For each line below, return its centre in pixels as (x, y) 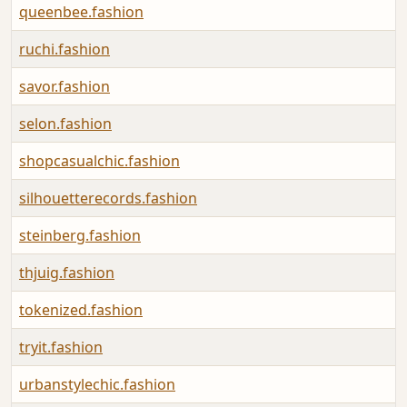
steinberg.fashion (80, 235)
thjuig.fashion (67, 272)
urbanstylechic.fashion (97, 384)
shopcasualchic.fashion (99, 160)
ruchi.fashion (65, 49)
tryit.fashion (61, 347)
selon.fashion (65, 123)
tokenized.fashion (81, 309)
